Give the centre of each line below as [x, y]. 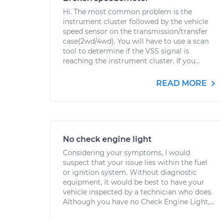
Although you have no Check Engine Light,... [138, 202]
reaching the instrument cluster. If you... [131, 61]
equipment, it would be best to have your [134, 182]
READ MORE [182, 83]
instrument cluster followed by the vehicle [136, 22]
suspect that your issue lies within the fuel [135, 163]
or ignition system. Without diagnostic [130, 172]
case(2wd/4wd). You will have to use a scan [136, 41]
